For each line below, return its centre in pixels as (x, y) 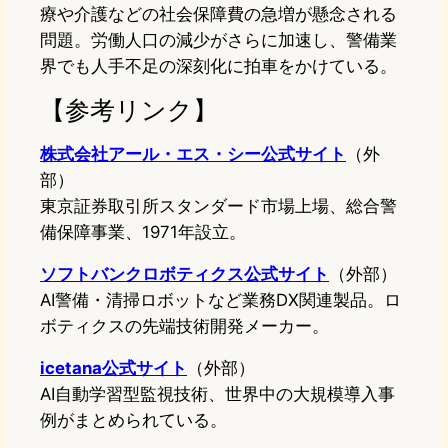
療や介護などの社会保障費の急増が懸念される (218, 14)
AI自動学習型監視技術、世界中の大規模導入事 (217, 394)
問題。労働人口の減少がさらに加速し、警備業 (218, 40)
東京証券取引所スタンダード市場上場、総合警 (218, 206)
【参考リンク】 (129, 110)
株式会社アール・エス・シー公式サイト (193, 154)
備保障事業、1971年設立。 (143, 232)
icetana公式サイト (113, 368)
